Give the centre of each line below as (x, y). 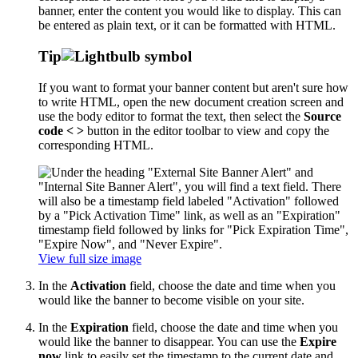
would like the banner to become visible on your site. (171, 300)
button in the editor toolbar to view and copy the (207, 130)
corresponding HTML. (96, 145)
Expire (318, 341)
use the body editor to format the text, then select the (171, 116)
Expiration (99, 327)
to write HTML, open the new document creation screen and (191, 101)
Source (322, 116)
